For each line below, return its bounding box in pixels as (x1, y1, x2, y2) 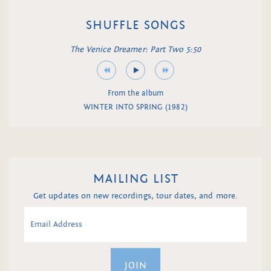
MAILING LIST (93, 172, 178, 187)
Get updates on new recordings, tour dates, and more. (33, 191, 238, 201)
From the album (107, 89, 164, 98)
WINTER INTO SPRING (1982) (83, 102, 188, 113)
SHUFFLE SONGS (85, 18, 186, 33)
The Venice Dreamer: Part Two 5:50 (70, 45, 201, 55)
